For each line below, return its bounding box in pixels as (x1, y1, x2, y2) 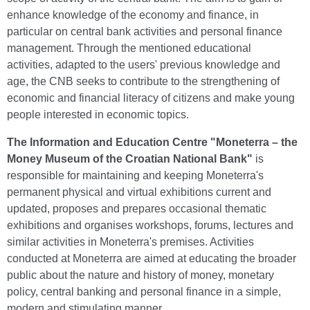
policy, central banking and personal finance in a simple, (7, 286, 281, 298)
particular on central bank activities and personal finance (7, 26, 282, 37)
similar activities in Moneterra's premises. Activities (7, 236, 254, 248)
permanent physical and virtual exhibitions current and (7, 186, 271, 198)
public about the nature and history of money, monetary (7, 269, 274, 281)
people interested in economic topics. (7, 109, 189, 120)
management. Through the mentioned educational (7, 42, 251, 54)
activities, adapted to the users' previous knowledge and (7, 59, 280, 71)
